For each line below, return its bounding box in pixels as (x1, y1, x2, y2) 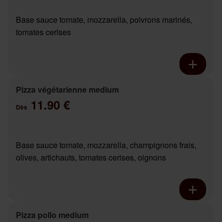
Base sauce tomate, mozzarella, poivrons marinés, (16, 14, 192, 26)
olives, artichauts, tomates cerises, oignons (16, 152, 166, 164)
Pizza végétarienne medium (16, 84, 119, 96)
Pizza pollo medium (16, 209, 89, 221)
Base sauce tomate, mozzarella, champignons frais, (16, 139, 196, 151)
